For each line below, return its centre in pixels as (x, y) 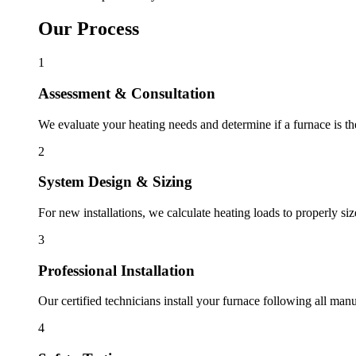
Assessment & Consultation (127, 93)
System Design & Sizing (115, 182)
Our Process (89, 29)
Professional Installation (116, 270)
